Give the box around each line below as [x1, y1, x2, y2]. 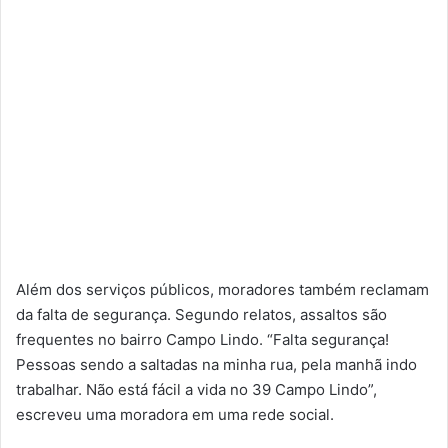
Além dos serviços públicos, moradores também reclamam [16, 280, 429, 300]
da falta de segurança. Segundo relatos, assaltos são [16, 305, 387, 325]
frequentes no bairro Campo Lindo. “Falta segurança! [16, 330, 389, 350]
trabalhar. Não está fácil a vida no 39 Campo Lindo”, [16, 380, 377, 400]
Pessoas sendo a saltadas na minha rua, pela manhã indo [16, 355, 417, 375]
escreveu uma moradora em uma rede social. [16, 405, 334, 425]
